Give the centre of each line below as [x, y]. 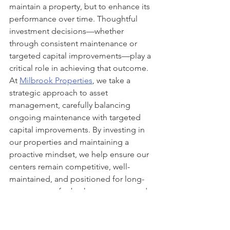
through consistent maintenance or [74, 43]
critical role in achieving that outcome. [79, 68]
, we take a [112, 80]
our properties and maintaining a [70, 142]
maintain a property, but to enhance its [81, 6]
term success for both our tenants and [79, 191]
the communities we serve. [58, 203]
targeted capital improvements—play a [81, 55]
